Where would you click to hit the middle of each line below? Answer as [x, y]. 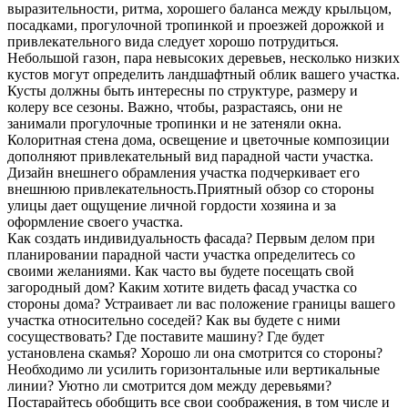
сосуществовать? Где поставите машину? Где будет [166, 337]
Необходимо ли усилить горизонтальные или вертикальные [194, 370]
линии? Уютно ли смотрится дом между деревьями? [169, 386]
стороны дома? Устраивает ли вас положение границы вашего [201, 304]
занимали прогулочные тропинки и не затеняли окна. [174, 124]
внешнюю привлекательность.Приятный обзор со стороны [191, 189]
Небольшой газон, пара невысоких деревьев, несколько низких [204, 58]
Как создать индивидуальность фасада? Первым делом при [191, 239]
